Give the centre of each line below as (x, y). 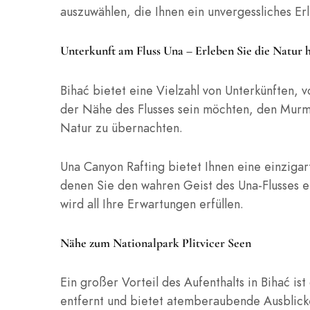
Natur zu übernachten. (121, 127)
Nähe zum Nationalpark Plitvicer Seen (156, 243)
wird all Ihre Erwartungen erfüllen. (152, 203)
